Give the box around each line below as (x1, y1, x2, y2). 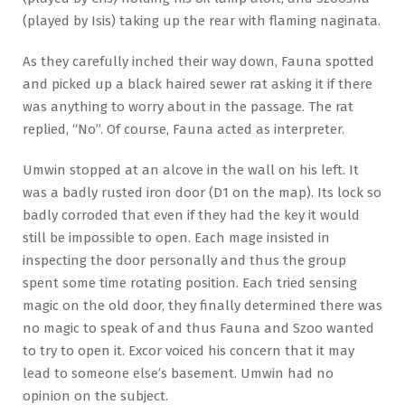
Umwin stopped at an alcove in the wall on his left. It (23, 161, 359, 178)
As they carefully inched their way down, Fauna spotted (23, 52, 374, 70)
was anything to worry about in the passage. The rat (23, 98, 353, 115)
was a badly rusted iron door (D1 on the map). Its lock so (23, 184, 381, 201)
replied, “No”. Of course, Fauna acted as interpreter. (23, 120, 344, 137)
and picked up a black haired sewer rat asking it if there (23, 75, 372, 92)
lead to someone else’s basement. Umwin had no (23, 364, 334, 381)
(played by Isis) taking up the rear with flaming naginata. (23, 12, 381, 29)
